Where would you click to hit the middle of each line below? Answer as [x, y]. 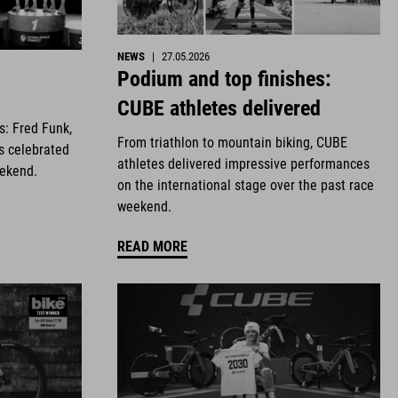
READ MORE [152, 246]
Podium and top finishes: [224, 80]
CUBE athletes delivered [219, 109]
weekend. [144, 207]
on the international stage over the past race [246, 186]
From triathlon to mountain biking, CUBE [232, 143]
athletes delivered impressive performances [243, 164]
